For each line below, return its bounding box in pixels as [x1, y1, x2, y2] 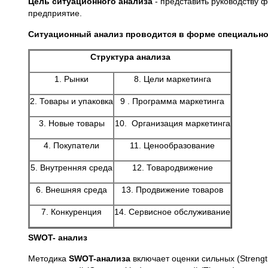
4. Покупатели [44, 141, 99, 150]
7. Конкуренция [41, 207, 102, 217]
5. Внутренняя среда [31, 163, 112, 172]
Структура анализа [90, 52, 170, 62]
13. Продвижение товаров [121, 185, 223, 194]
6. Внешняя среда [36, 185, 107, 194]
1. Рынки [54, 74, 89, 84]
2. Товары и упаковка [30, 96, 113, 106]
